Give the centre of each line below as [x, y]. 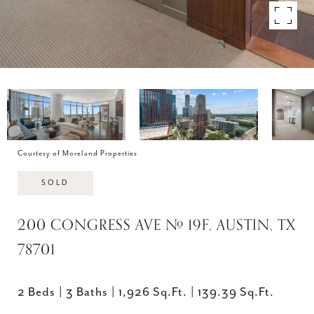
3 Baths [87, 292]
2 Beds [36, 292]
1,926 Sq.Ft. [153, 292]
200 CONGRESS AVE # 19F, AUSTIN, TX [157, 225]
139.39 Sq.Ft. [236, 292]
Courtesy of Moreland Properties [77, 153]
